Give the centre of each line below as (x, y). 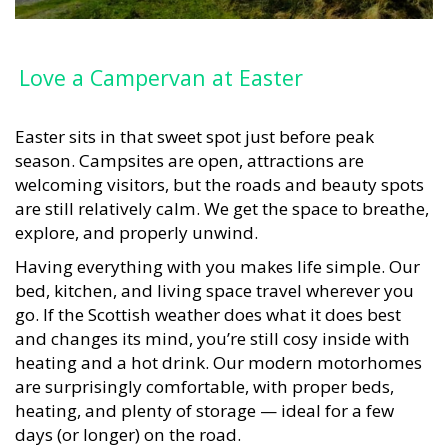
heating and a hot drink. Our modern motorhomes (218, 352)
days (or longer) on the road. (128, 424)
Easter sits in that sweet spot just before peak (194, 126)
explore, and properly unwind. (136, 222)
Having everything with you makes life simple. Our (217, 256)
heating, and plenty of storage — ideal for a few (204, 400)
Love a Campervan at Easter (161, 68)
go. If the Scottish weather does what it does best (208, 304)
